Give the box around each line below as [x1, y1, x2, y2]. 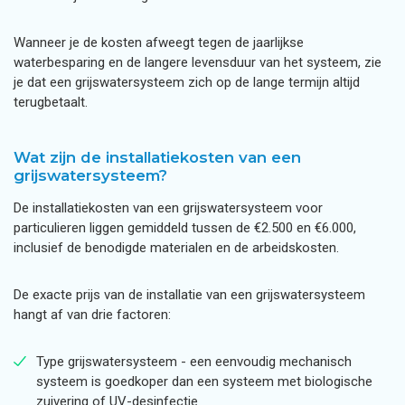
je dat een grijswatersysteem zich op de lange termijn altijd [14, 74, 360, 90]
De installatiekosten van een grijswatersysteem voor [14, 200, 323, 216]
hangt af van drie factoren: [14, 306, 171, 323]
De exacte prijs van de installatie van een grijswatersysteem [14, 287, 365, 303]
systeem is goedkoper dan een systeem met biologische [36, 373, 372, 390]
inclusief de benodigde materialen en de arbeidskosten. [14, 240, 339, 256]
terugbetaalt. [14, 94, 88, 110]
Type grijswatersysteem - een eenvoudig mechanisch [36, 353, 352, 370]
